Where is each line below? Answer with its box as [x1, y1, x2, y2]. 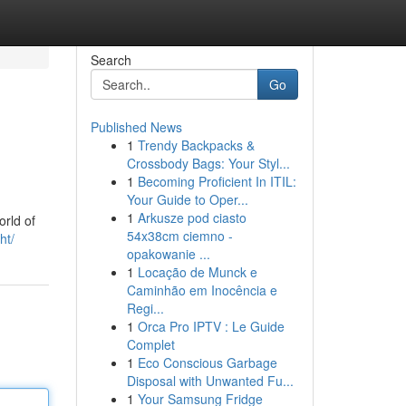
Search [90, 51, 131, 69]
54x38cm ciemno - [126, 227, 233, 245]
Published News [90, 118, 182, 136]
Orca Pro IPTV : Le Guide [137, 317, 285, 335]
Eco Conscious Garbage [137, 353, 277, 372]
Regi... [126, 299, 164, 317]
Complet [126, 335, 175, 353]
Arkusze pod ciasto [137, 208, 246, 227]
